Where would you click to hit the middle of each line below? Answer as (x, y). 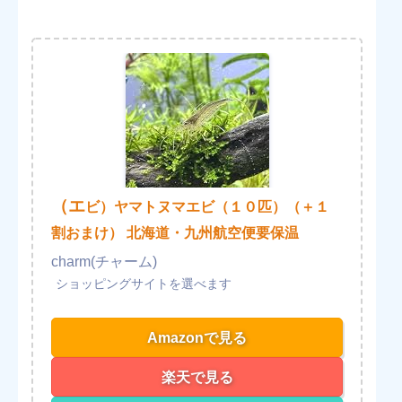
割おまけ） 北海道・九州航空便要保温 (175, 232)
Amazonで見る (197, 337)
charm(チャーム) (104, 261)
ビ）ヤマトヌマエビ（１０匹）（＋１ (207, 206)
